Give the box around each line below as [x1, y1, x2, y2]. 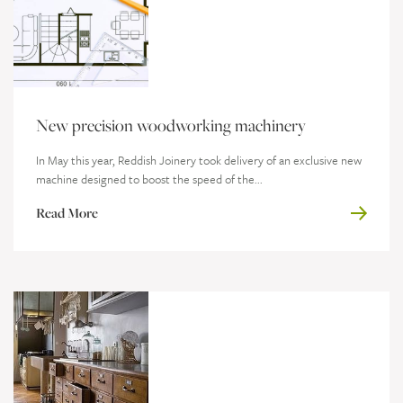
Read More [36, 203, 98, 222]
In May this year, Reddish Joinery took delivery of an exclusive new [36, 151, 362, 169]
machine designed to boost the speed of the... [36, 170, 263, 188]
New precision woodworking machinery [36, 114, 306, 137]
